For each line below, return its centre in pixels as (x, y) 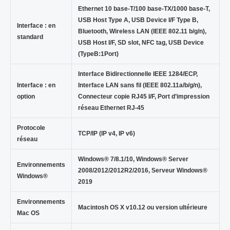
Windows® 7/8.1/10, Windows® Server (133, 159)
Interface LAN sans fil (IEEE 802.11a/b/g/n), (140, 85)
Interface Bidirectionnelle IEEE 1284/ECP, (138, 74)
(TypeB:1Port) (98, 54)
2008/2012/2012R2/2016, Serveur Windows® (142, 170)
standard (30, 37)
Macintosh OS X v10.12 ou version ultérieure (142, 207)
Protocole (31, 128)
